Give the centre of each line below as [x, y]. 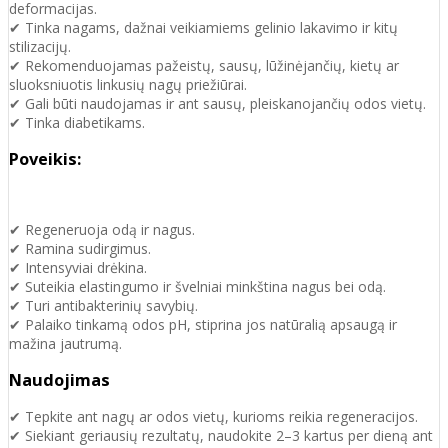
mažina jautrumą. [65, 343]
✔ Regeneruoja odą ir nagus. [102, 229]
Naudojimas [59, 380]
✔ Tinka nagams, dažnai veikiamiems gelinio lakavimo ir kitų [203, 27]
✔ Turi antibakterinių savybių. [103, 305]
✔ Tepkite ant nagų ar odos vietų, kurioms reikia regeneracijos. [213, 417]
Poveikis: [45, 159]
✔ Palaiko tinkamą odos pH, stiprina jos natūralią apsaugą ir [203, 324]
